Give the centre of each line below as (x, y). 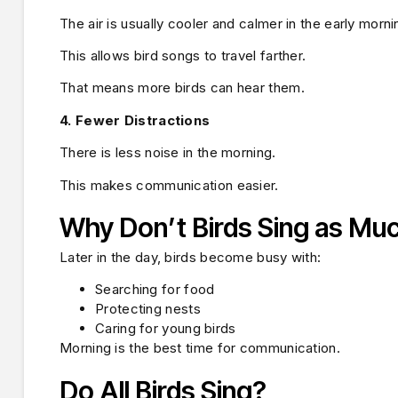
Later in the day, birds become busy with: (191, 258)
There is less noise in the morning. (168, 153)
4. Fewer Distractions (135, 120)
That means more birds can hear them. (182, 88)
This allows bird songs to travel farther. (183, 56)
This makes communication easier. (169, 185)
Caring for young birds (166, 329)
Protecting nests (148, 309)
